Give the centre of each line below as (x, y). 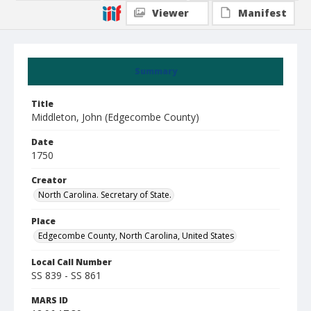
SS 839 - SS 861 (66, 275)
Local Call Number (72, 262)
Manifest (262, 13)
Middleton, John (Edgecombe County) (115, 117)
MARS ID (50, 300)
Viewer (170, 13)
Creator (49, 180)
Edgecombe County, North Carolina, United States (136, 236)
